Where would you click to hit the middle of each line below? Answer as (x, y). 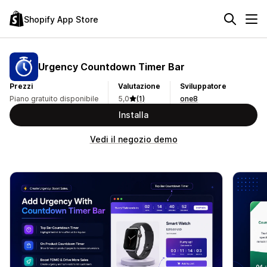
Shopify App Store (61, 19)
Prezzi (21, 86)
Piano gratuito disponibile (54, 99)
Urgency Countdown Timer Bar (111, 66)
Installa (133, 115)
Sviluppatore (203, 86)
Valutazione (139, 86)
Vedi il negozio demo (133, 139)
